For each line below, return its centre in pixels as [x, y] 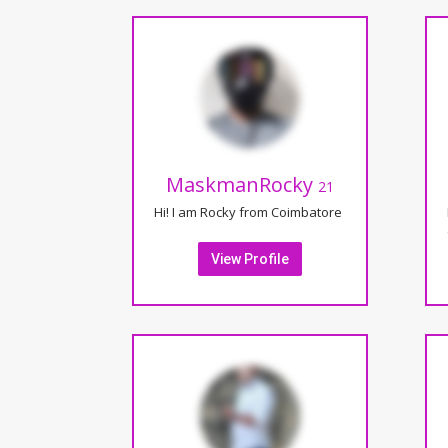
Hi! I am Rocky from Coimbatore [248, 211]
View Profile [250, 258]
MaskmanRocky [242, 184]
